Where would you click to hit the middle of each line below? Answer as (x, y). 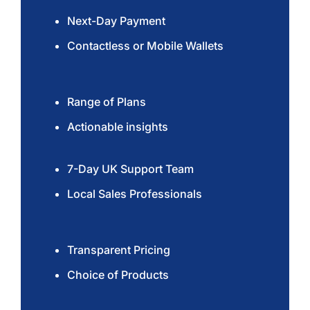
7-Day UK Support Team (131, 169)
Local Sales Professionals (135, 194)
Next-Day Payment (117, 21)
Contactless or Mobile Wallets (146, 46)
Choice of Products (118, 275)
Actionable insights (118, 127)
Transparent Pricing (119, 250)
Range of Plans (107, 102)
